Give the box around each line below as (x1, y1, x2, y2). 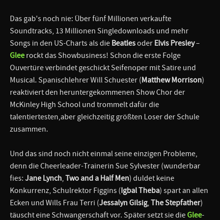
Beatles (111, 38, 137, 48)
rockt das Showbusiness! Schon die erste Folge (26, 50, 181, 60)
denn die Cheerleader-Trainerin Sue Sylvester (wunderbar (10, 161, 200, 171)
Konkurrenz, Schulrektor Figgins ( (10, 185, 121, 195)
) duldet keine (129, 173, 174, 183)
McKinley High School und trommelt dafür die (10, 99, 159, 110)
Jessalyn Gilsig (99, 197, 147, 208)
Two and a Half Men (65, 173, 129, 183)
